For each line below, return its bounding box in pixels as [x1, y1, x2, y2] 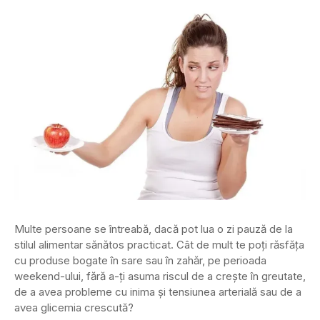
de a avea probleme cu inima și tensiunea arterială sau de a [14, 285, 301, 299]
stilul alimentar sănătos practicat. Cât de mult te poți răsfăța [14, 238, 304, 251]
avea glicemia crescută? [14, 301, 134, 314]
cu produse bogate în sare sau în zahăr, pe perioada [14, 254, 266, 267]
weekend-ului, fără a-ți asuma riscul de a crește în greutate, [14, 269, 306, 283]
